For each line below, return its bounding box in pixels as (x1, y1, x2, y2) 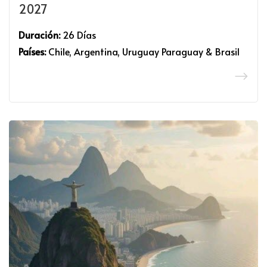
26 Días (60, 28, 96, 41)
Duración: (18, 28, 60, 41)
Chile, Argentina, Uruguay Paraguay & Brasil (46, 45, 240, 58)
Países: (18, 45, 46, 58)
